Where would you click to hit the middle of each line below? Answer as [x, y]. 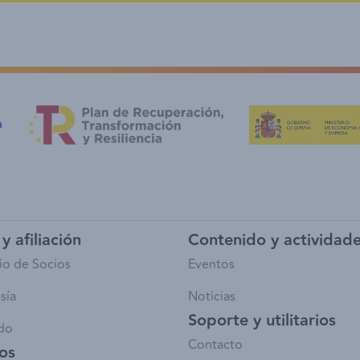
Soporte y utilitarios [262, 321]
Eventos [211, 265]
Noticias [212, 297]
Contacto [215, 345]
